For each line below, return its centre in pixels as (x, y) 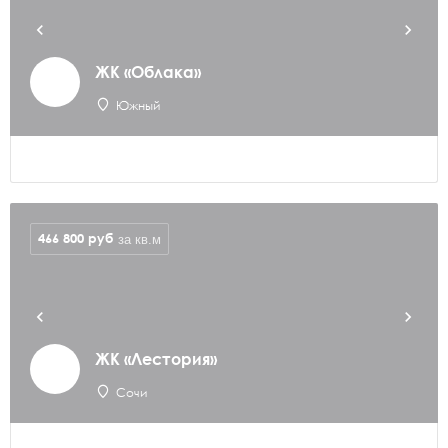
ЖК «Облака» (148, 71)
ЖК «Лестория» (156, 358)
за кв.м (139, 239)
